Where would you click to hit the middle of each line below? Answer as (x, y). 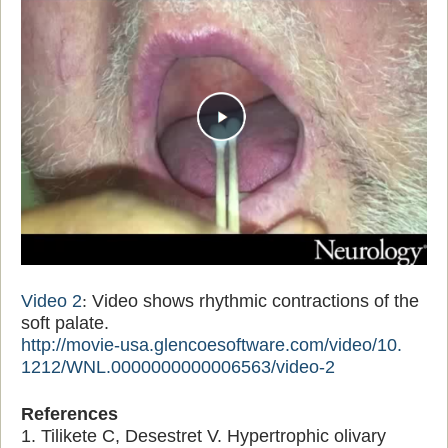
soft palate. (65, 322)
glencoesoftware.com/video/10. (278, 344)
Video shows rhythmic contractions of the (253, 300)
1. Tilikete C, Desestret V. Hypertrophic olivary (203, 435)
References (69, 413)
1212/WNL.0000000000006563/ (148, 366)
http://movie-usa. (87, 344)
